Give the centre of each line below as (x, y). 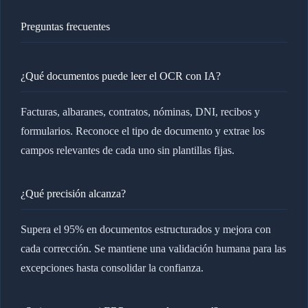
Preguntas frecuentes (65, 26)
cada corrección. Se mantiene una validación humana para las (153, 248)
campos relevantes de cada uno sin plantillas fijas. (127, 150)
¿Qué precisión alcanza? (73, 194)
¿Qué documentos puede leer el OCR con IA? (120, 76)
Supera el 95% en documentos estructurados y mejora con (145, 229)
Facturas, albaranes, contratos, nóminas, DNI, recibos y (140, 111)
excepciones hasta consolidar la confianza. (112, 267)
